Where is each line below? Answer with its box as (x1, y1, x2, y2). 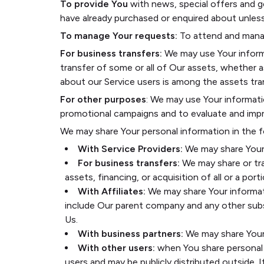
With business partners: (78, 228, 183, 239)
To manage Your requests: (60, 30, 177, 41)
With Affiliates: (78, 186, 146, 197)
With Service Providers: (78, 143, 183, 154)
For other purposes (60, 94, 146, 105)
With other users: (78, 242, 155, 253)
